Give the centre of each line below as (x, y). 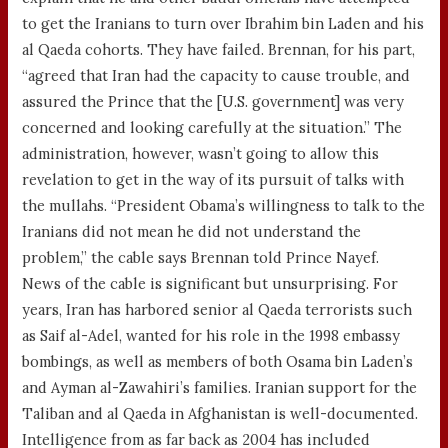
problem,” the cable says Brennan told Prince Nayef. (201, 257)
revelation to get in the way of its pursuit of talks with (213, 179)
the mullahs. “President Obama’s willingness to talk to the (224, 205)
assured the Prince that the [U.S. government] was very (213, 101)
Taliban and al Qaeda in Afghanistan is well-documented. (220, 413)
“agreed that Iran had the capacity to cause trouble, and (216, 75)
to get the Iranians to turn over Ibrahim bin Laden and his (223, 23)
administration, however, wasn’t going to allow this (201, 153)
